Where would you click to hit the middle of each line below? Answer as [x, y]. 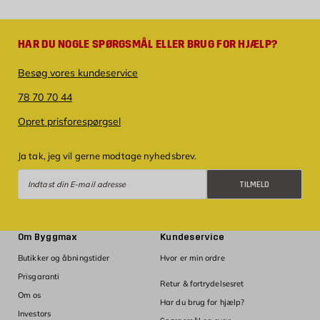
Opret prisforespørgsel [69, 122]
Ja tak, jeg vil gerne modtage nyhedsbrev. [107, 156]
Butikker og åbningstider [64, 258]
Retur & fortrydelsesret [202, 284]
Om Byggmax [48, 237]
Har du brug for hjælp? [202, 302]
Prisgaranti [39, 277]
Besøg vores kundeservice [78, 73]
